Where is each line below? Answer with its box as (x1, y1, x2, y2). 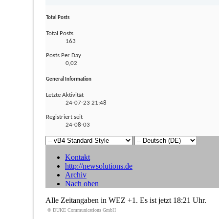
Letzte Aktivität (46, 91, 84, 98)
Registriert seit (46, 113, 83, 120)
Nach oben (65, 179, 99, 188)
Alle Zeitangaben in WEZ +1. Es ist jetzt (45, 196, 173, 204)
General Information (46, 76, 91, 82)
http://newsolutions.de (65, 161, 132, 170)
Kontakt (65, 153, 90, 161)
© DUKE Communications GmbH (47, 207, 116, 213)
